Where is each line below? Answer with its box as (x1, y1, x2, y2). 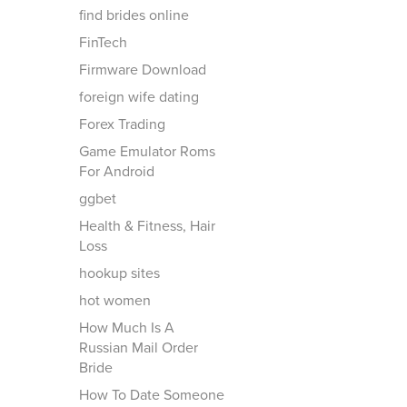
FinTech (79, 34, 127, 52)
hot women (79, 292, 151, 310)
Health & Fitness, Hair (79, 217, 215, 235)
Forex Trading (79, 115, 165, 134)
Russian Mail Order (79, 339, 198, 357)
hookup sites (79, 264, 160, 283)
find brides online (79, 6, 189, 25)
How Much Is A (79, 319, 174, 337)
